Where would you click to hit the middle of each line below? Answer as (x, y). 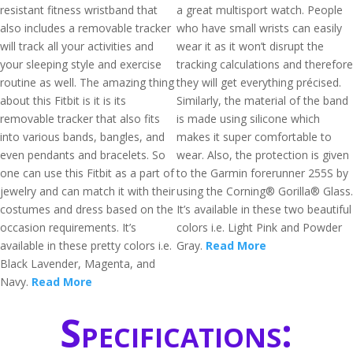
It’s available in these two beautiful (264, 209)
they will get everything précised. (259, 82)
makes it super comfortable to (254, 137)
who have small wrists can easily (259, 28)
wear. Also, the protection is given (263, 155)
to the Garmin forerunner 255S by (262, 173)
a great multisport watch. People (260, 10)
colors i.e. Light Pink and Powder (259, 227)
